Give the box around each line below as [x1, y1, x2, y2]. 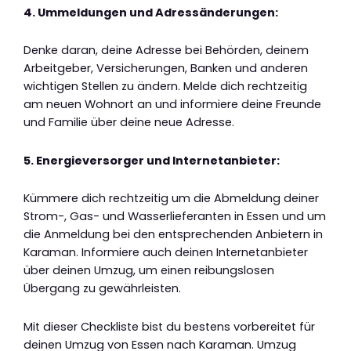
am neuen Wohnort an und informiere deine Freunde [24, 96, 321, 113]
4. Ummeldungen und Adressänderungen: [24, 4, 278, 20]
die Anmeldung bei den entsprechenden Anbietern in [24, 226, 323, 243]
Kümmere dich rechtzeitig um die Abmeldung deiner [24, 190, 319, 207]
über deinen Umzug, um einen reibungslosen [24, 262, 274, 279]
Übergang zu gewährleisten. [24, 280, 181, 297]
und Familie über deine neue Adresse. [24, 114, 234, 131]
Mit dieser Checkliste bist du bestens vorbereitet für [24, 318, 315, 335]
